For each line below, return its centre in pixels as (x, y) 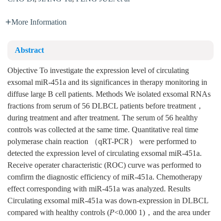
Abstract (29, 51)
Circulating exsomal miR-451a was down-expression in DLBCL (108, 201)
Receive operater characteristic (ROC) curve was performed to (104, 166)
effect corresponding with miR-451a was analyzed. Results (99, 189)
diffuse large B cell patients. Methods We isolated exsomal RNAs (109, 94)
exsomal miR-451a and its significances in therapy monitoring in (107, 83)
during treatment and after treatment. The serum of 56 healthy (103, 118)
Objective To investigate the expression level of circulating (98, 71)
